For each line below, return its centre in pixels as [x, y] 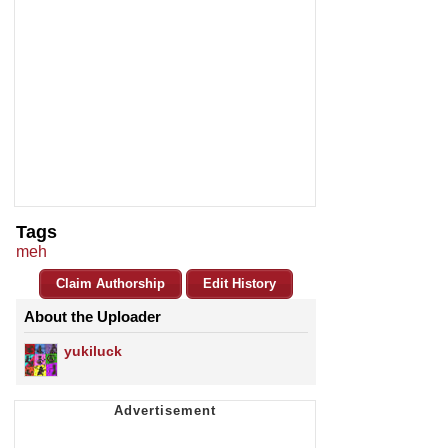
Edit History [239, 284]
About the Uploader [92, 317]
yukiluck [93, 351]
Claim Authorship [110, 284]
